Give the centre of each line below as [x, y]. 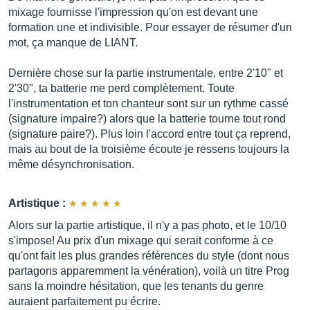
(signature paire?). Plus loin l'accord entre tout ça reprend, [149, 134]
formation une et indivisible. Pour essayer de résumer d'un [150, 27]
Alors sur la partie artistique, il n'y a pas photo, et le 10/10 [147, 225]
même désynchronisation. [71, 164]
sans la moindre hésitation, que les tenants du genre [136, 286]
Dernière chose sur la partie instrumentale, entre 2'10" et [146, 73]
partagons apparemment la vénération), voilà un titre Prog [149, 271]
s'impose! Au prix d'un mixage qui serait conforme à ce [141, 240]
